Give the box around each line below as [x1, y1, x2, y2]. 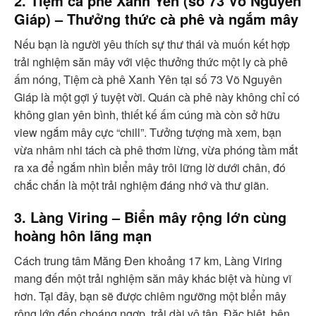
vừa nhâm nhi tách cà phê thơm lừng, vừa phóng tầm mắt [14, 142, 298, 158]
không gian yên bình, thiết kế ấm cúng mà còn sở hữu [14, 107, 280, 123]
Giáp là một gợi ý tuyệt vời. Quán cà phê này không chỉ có [14, 89, 300, 105]
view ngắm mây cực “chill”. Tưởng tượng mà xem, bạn [14, 124, 281, 140]
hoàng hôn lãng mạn [14, 225, 152, 245]
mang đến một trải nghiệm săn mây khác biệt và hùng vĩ [14, 270, 291, 286]
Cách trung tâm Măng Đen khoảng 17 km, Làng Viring [14, 253, 282, 269]
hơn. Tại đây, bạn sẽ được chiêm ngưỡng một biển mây [14, 288, 286, 304]
